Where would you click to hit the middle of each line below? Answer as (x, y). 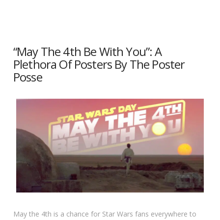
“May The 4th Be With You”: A (87, 52)
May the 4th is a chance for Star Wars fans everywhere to (105, 214)
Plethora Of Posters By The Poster (99, 65)
